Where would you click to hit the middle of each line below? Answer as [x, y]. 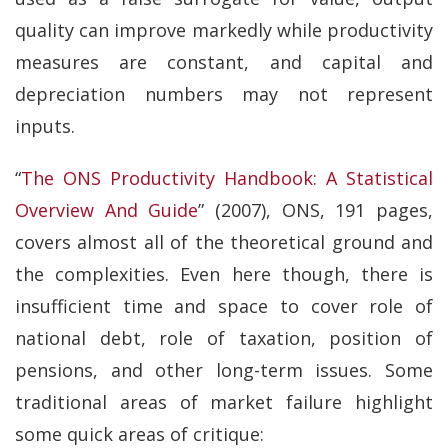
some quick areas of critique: [139, 434]
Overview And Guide [107, 210]
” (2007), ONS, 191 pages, [316, 210]
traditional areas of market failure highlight [224, 402]
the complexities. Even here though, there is [224, 274]
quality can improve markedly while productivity [224, 29]
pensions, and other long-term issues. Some [224, 370]
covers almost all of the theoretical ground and [224, 242]
